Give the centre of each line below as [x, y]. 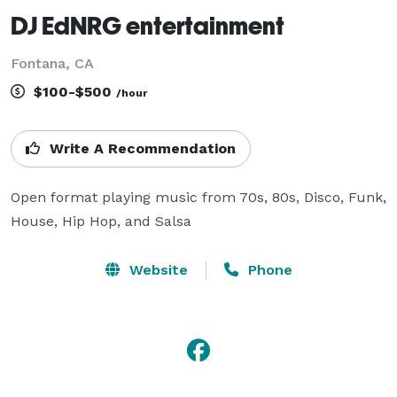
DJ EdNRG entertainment [148, 25]
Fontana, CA [52, 63]
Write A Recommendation [140, 148]
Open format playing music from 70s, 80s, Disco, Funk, [198, 197]
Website [156, 269]
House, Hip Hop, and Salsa [101, 221]
